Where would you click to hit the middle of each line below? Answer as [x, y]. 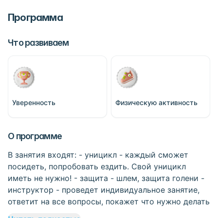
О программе [35, 136]
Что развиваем [38, 43]
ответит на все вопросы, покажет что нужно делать [109, 201]
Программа [35, 18]
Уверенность [34, 102]
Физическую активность [156, 102]
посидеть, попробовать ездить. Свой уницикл [97, 166]
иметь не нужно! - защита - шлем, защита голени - [106, 178]
